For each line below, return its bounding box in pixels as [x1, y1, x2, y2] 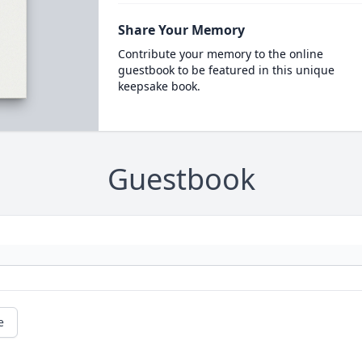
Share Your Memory [117, 21, 245, 39]
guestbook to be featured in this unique [117, 62, 335, 78]
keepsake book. [117, 78, 200, 94]
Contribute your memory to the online [117, 46, 323, 61]
